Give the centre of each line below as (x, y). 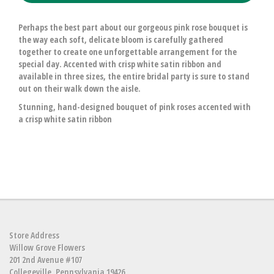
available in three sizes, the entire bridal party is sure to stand (134, 76)
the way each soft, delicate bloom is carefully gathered (121, 39)
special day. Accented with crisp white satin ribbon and (120, 64)
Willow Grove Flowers (47, 247)
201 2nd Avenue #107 (46, 260)
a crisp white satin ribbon (65, 119)
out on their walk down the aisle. (80, 88)
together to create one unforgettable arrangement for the (128, 52)
